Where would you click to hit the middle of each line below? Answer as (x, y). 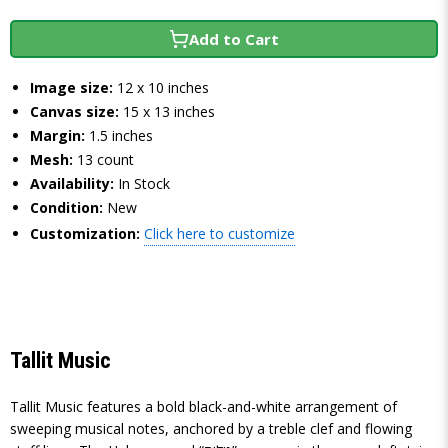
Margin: (57, 135)
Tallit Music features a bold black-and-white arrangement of (203, 406)
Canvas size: (74, 111)
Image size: (71, 87)
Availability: (72, 183)
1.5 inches (121, 135)
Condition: (66, 207)
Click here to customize (219, 233)
